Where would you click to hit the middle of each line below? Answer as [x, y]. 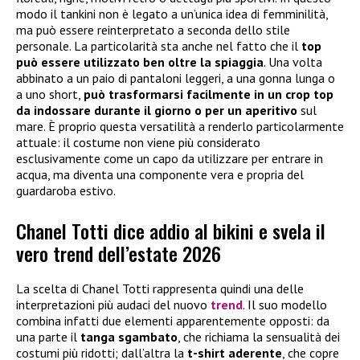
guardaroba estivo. [66, 191]
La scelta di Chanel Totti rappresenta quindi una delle [160, 289]
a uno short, [50, 94]
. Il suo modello [285, 305]
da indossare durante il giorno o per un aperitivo [157, 110]
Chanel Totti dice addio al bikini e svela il [171, 231]
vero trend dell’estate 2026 [119, 254]
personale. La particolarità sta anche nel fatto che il [159, 46]
